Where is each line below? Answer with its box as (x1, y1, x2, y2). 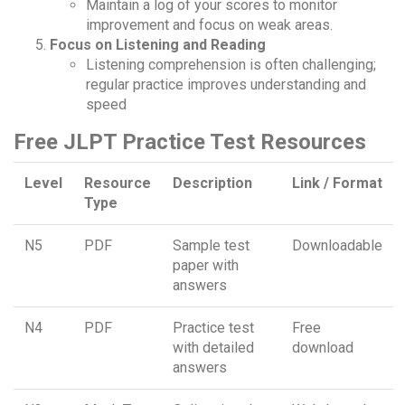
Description (173, 174, 252, 193)
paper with (173, 257, 239, 275)
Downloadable (292, 237, 382, 255)
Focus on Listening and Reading (50, 36, 266, 54)
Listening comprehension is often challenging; (86, 56, 376, 74)
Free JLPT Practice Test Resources (14, 129, 366, 155)
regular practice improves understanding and (86, 76, 366, 94)
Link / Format (292, 174, 382, 193)
